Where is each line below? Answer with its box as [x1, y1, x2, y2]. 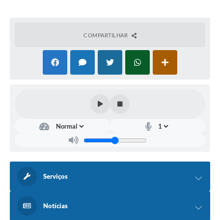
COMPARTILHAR [83, 32, 129, 39]
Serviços [43, 172, 68, 181]
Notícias [43, 202, 68, 210]
